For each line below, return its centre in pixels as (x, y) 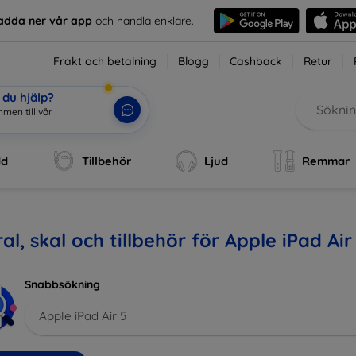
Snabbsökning (62, 284)
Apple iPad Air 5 (83, 315)
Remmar (326, 161)
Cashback (256, 61)
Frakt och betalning (105, 61)
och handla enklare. (143, 20)
